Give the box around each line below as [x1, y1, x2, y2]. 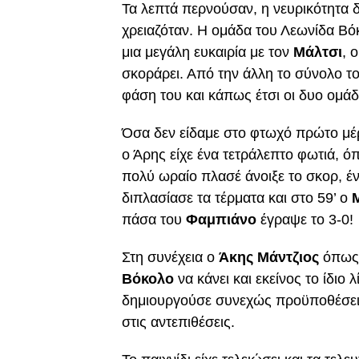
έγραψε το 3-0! [260, 212, 353, 228]
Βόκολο [122, 271, 174, 287]
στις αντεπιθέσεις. [122, 314, 235, 330]
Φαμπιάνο [186, 212, 260, 228]
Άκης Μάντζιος [219, 249, 319, 265]
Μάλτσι [293, 44, 342, 60]
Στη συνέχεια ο [122, 249, 219, 265]
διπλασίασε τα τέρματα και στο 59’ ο [122, 190, 352, 206]
